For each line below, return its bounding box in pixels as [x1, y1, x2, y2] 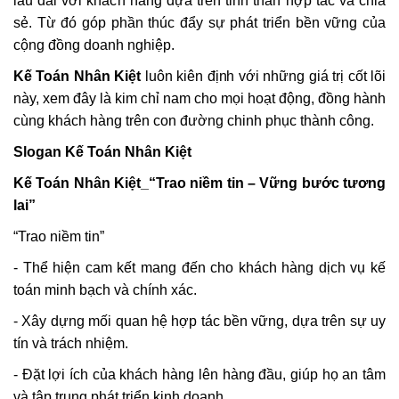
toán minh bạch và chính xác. [13, 282, 197, 297]
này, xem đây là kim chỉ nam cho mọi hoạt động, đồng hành [13, 91, 386, 106]
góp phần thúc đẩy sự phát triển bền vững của [82, 15, 386, 30]
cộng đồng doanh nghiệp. [13, 37, 175, 53]
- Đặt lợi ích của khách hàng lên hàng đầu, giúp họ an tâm [13, 367, 386, 382]
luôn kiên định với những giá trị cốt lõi [141, 69, 386, 84]
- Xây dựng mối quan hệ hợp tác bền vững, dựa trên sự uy [13, 313, 386, 329]
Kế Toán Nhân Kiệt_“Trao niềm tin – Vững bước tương [13, 175, 386, 191]
